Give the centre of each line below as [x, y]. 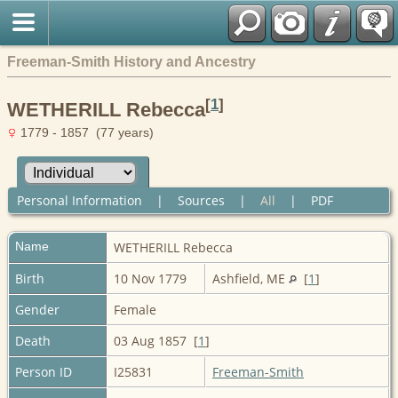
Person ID [44, 371]
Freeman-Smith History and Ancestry [131, 61]
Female [137, 309]
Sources [201, 200]
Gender [37, 309]
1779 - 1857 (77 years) [85, 132]
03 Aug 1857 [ [156, 340]
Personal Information [79, 200]
